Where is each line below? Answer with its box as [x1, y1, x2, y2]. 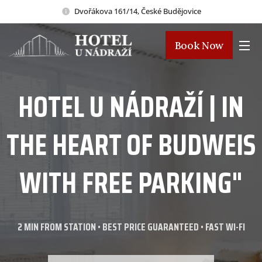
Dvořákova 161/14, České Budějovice [74, 5, 201, 16]
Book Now [174, 38, 223, 52]
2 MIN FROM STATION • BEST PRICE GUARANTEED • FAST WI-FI [17, 219, 245, 235]
